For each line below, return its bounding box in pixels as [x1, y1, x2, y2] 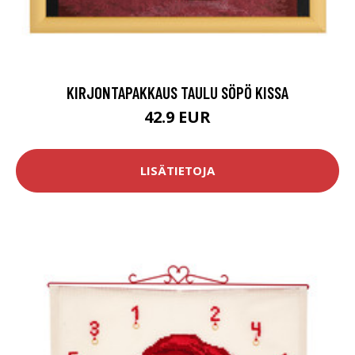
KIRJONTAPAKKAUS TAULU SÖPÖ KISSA [67, 82, 288, 102]
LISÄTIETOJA [140, 162, 215, 179]
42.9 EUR [144, 105, 211, 128]
